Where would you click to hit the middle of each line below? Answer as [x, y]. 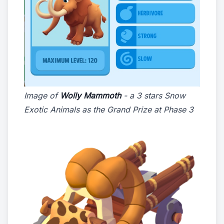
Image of [42, 96]
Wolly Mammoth [90, 96]
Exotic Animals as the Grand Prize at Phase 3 [109, 110]
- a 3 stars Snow [153, 96]
